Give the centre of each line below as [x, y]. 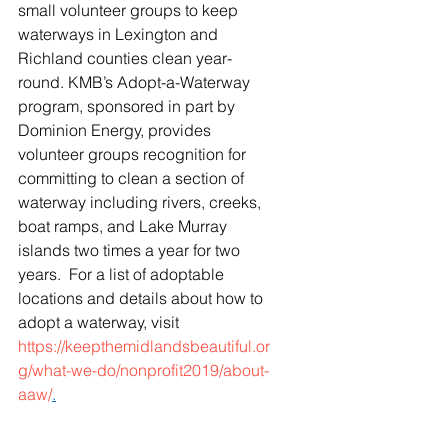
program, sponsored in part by [128, 106]
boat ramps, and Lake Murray [124, 226]
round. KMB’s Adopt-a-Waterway [136, 82]
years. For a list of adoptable [123, 274]
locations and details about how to [142, 298]
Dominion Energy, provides [116, 130]
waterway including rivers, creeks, [141, 202]
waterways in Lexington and [120, 34]
